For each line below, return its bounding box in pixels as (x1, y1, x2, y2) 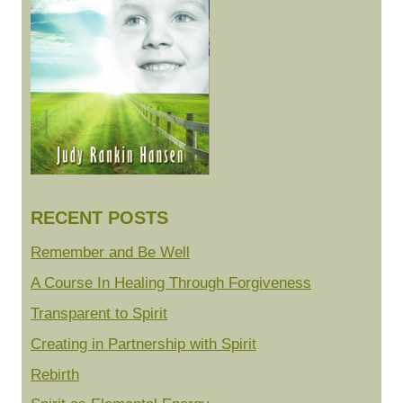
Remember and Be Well (31, 244, 190, 262)
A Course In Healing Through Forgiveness (31, 274, 311, 292)
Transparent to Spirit (31, 305, 167, 323)
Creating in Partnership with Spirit (31, 335, 256, 353)
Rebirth (31, 365, 79, 383)
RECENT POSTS (31, 208, 168, 228)
